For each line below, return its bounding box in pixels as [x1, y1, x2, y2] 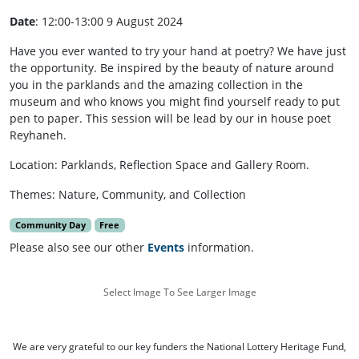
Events [147, 240, 184, 256]
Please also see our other [10, 240, 147, 256]
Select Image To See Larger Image [103, 285, 256, 300]
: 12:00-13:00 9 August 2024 [35, 14, 183, 30]
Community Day [14, 220, 86, 232]
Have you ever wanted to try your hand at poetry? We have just [10, 43, 346, 59]
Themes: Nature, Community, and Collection [10, 187, 246, 203]
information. [184, 240, 254, 256]
